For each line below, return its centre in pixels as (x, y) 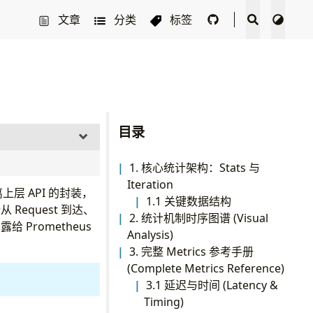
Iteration (150, 184)
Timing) (163, 301)
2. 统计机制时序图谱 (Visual (199, 218)
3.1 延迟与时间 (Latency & (212, 285)
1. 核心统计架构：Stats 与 (195, 167)
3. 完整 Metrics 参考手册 (192, 251)
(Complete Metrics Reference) (205, 268)
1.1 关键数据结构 (189, 201)
